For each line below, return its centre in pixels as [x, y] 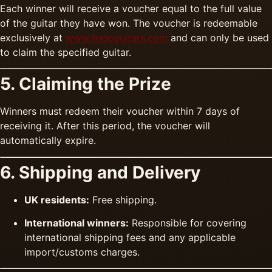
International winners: [76, 223]
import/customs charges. [82, 252]
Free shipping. [123, 199]
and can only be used [218, 37]
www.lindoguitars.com [117, 37]
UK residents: [57, 199]
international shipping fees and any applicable [130, 237]
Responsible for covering [188, 223]
